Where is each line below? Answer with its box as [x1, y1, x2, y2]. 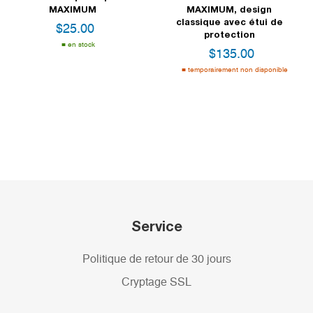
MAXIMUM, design [187, 3, 272, 15]
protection [203, 29, 255, 41]
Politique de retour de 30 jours [82, 254, 231, 265]
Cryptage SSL [122, 277, 191, 289]
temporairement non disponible [188, 66, 288, 74]
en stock [68, 41, 95, 49]
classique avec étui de [175, 16, 283, 28]
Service [131, 217, 182, 235]
